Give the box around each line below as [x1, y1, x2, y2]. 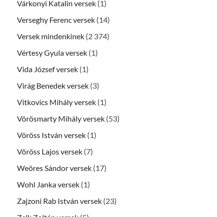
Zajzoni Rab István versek [17, 196, 102, 206]
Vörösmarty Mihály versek [17, 114, 105, 124]
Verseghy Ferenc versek [17, 15, 95, 25]
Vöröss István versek [17, 130, 86, 140]
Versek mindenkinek [17, 31, 84, 41]
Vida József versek [17, 64, 78, 74]
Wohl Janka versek [17, 180, 79, 189]
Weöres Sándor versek [17, 163, 92, 173]
